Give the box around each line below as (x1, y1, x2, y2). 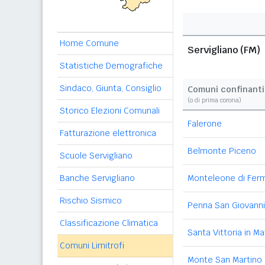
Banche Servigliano (60, 173, 135, 183)
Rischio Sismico (60, 195, 122, 206)
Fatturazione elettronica (60, 128, 156, 138)
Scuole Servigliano (60, 150, 132, 161)
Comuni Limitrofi (60, 240, 124, 251)
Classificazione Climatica (60, 218, 158, 228)
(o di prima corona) (188, 96, 241, 104)
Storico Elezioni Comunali (60, 105, 160, 116)
